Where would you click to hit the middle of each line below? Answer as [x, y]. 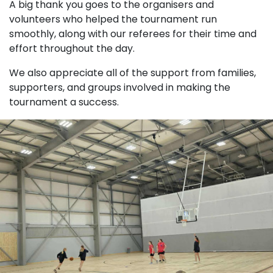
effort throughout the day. [72, 48]
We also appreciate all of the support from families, [133, 73]
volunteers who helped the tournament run [113, 19]
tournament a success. [64, 102]
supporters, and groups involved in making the [120, 87]
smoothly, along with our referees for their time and [133, 34]
